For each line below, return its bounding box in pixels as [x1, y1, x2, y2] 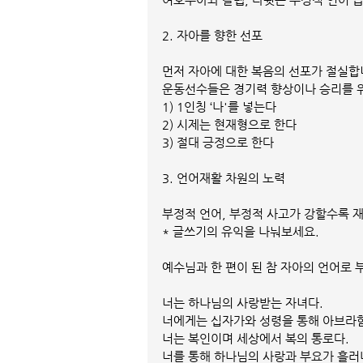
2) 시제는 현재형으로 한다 [162, 117, 297, 131]
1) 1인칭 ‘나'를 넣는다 [162, 99, 276, 113]
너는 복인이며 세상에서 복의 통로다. [162, 331, 349, 345]
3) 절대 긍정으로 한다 [162, 135, 274, 149]
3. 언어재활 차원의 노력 [162, 170, 285, 185]
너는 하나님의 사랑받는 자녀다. [162, 295, 323, 310]
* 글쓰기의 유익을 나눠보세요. [162, 224, 319, 238]
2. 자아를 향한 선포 [162, 28, 263, 42]
